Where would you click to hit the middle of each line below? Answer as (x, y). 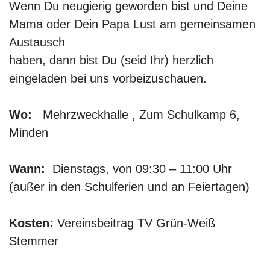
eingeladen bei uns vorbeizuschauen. (108, 78)
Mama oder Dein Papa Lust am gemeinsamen (132, 24)
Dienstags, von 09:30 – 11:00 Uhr (142, 169)
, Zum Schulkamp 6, (186, 115)
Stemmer (34, 241)
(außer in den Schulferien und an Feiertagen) (129, 187)
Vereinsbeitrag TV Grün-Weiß (134, 223)
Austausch (37, 42)
